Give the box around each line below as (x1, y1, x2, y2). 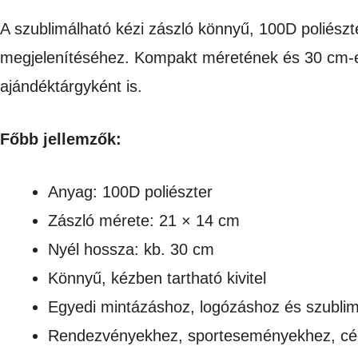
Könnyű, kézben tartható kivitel (48, 268, 266, 287)
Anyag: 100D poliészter (48, 182, 213, 201)
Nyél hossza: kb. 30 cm (48, 240, 214, 258)
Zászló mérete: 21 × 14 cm (48, 211, 240, 229)
